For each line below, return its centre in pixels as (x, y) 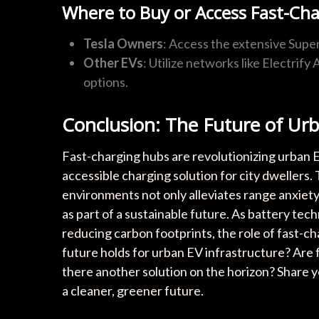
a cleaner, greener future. (133, 291)
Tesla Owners (123, 44)
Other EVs (113, 63)
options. (106, 82)
